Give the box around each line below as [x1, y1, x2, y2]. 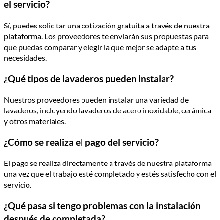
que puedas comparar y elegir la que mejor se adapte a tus [4, 42, 196, 52]
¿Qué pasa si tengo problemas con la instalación [4, 200, 201, 212]
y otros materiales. [4, 116, 66, 126]
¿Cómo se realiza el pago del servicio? [4, 137, 159, 148]
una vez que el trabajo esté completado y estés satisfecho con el [4, 169, 216, 179]
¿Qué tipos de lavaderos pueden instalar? [4, 73, 174, 84]
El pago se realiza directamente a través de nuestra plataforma [4, 158, 212, 168]
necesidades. [4, 53, 47, 62]
